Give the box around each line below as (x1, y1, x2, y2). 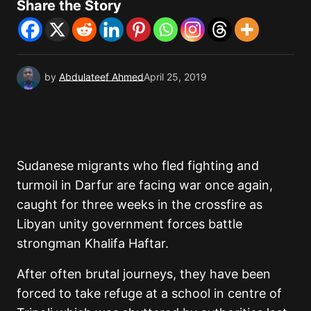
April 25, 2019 (144, 71, 207, 83)
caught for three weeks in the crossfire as (17, 197, 262, 212)
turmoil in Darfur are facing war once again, (17, 178, 273, 193)
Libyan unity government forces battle (17, 217, 242, 232)
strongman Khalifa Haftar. (17, 236, 169, 251)
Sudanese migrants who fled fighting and (17, 158, 259, 174)
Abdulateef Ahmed (59, 71, 144, 83)
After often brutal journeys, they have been (17, 267, 271, 282)
